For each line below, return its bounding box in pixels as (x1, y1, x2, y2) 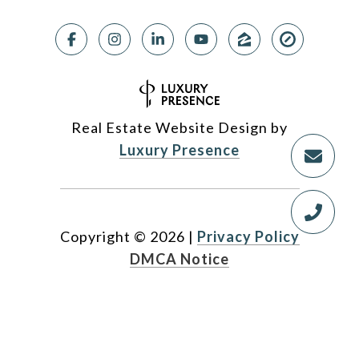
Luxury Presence (119, 141, 240, 159)
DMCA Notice (130, 250, 229, 268)
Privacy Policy (196, 228, 300, 246)
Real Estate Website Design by (71, 119, 288, 137)
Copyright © (59, 228, 147, 246)
